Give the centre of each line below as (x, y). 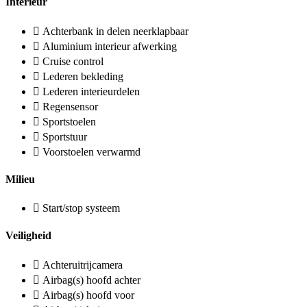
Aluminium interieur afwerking (110, 46)
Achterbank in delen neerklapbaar (115, 31)
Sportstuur (65, 136)
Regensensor (70, 106)
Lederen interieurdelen (91, 91)
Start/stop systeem (81, 208)
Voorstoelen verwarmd (91, 151)
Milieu (20, 179)
